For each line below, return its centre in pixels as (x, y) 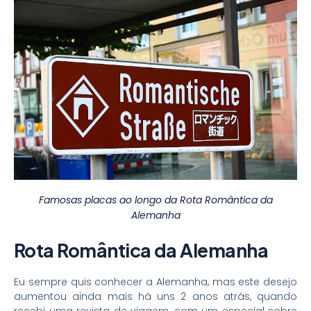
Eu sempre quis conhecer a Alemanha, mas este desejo (155, 282)
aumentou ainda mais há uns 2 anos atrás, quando (155, 297)
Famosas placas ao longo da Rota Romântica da (155, 200)
